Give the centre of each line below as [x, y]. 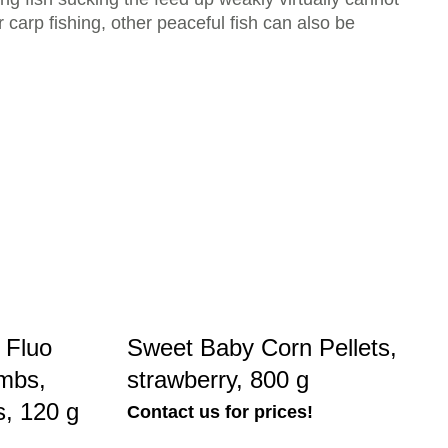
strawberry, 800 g [218, 379]
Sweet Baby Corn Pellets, [262, 347]
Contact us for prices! [220, 412]
